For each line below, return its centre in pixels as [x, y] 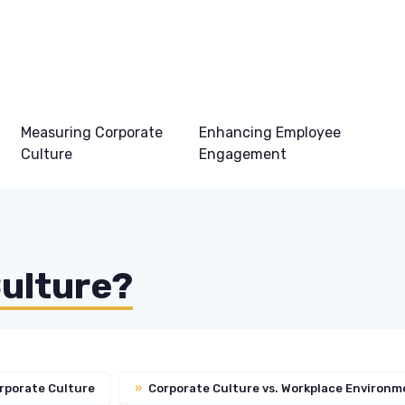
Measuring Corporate [91, 132]
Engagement [242, 154]
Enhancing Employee [269, 132]
